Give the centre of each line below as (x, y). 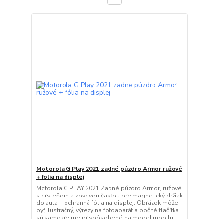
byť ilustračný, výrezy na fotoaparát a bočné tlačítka (107, 210)
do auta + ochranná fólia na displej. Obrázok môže (107, 203)
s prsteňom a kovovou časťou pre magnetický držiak (109, 195)
